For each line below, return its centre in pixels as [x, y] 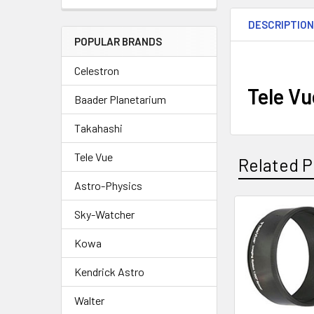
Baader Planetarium [120, 99]
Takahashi [98, 128]
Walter [89, 300]
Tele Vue [94, 157]
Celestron [97, 70]
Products [266, 253]
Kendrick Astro [109, 272]
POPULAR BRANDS [118, 41]
